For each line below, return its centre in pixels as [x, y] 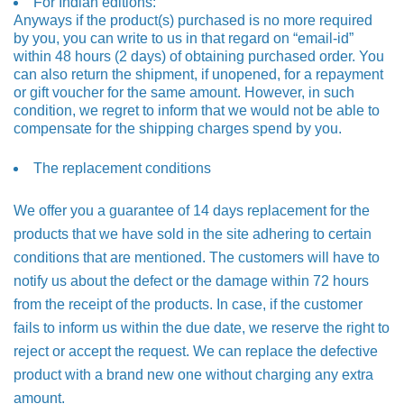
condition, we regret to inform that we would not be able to [197, 110]
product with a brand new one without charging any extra [193, 375]
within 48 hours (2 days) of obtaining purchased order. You [199, 56]
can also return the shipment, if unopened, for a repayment [198, 74]
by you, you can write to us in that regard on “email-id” [184, 38]
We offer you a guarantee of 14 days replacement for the [192, 211]
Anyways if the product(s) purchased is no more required [193, 20]
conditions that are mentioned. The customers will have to [197, 257]
